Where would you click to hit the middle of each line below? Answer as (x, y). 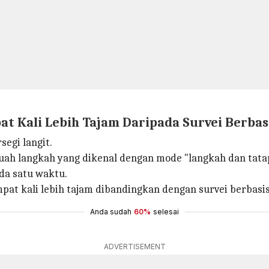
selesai (166, 212)
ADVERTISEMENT (134, 246)
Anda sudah (111, 212)
